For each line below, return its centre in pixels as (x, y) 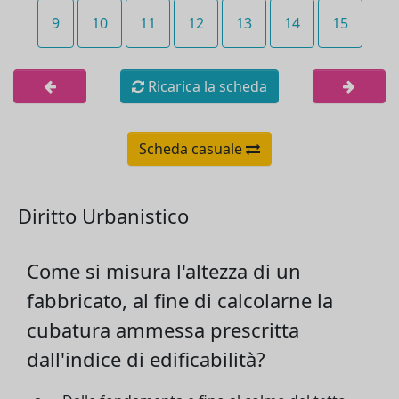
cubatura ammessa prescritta (163, 330)
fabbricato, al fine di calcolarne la (180, 300)
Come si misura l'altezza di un (164, 271)
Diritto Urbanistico (103, 216)
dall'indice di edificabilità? (146, 359)
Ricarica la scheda (206, 86)
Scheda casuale (192, 149)
